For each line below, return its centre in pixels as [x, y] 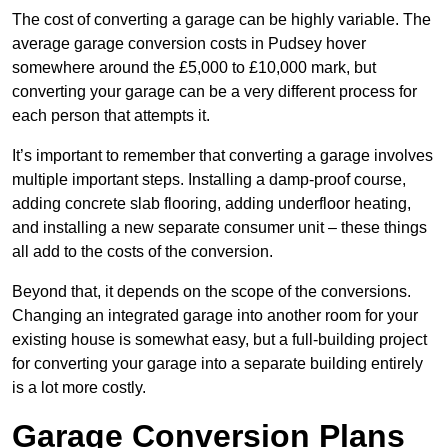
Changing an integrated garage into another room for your [215, 316]
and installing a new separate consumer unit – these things [219, 228]
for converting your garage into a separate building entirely [217, 364]
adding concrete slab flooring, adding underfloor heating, [211, 204]
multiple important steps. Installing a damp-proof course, [209, 180]
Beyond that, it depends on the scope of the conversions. [211, 292]
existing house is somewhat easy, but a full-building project [219, 340]
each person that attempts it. [111, 116]
